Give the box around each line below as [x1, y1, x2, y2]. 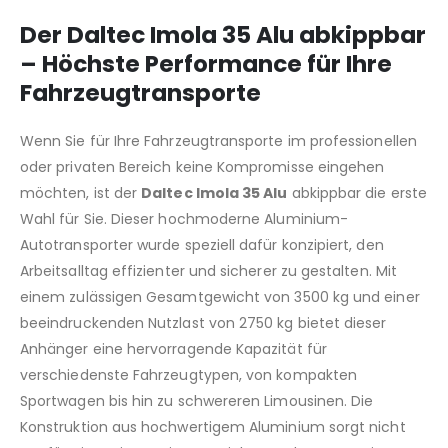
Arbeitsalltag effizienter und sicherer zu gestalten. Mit [20, 261, 397, 282]
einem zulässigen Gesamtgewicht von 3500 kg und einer [20, 287, 420, 308]
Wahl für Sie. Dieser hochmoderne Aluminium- [20, 209, 349, 230]
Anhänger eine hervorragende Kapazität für [20, 339, 327, 360]
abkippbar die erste [287, 183, 427, 204]
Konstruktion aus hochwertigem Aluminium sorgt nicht [20, 417, 406, 438]
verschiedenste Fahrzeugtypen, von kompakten [20, 365, 358, 386]
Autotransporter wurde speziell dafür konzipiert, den [20, 235, 384, 256]
